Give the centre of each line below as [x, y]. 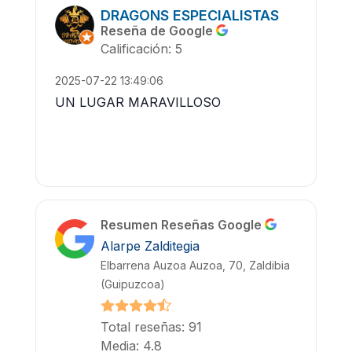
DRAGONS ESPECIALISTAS [190, 15]
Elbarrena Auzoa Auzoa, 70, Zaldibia [195, 266]
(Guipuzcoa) [133, 284]
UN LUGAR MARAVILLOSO [138, 103]
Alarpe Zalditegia [150, 246]
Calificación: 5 [141, 49]
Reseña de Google [158, 30]
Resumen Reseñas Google [183, 224]
